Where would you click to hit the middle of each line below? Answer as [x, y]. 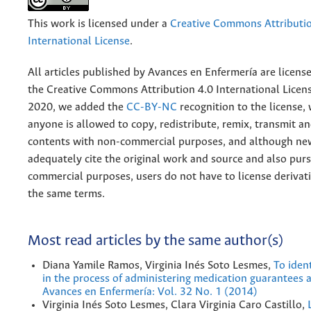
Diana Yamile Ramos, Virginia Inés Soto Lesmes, [158, 265]
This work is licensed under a [99, 24]
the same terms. [66, 194]
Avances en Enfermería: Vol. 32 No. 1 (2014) [150, 292]
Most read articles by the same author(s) [155, 241]
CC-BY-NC [150, 107]
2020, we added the [76, 107]
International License [79, 41]
